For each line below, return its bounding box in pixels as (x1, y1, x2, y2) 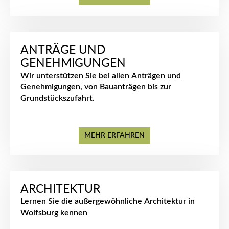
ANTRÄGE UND (20, 44, 105, 56)
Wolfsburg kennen (20, 209, 87, 217)
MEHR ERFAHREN (84, 132, 145, 139)
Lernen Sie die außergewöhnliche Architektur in (20, 197, 195, 205)
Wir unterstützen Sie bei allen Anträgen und (20, 72, 181, 80)
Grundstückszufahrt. (20, 94, 95, 102)
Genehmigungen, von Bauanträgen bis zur (20, 83, 171, 91)
